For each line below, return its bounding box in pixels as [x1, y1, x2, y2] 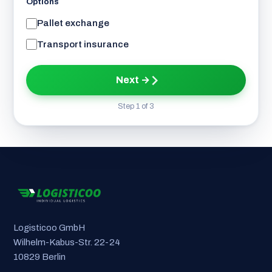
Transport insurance [37, 39, 129, 49]
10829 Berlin [13, 252, 66, 262]
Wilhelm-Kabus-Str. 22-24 [13, 237, 120, 248]
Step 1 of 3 [118, 102, 154, 111]
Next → [115, 75, 150, 86]
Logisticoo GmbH [13, 223, 85, 233]
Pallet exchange [37, 18, 110, 29]
